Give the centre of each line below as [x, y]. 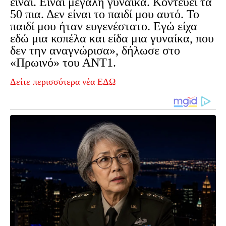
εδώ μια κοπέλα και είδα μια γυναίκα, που [112, 39]
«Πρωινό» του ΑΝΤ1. [63, 63]
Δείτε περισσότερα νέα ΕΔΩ [63, 82]
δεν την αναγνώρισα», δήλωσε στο [95, 51]
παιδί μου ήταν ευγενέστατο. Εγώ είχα [104, 26]
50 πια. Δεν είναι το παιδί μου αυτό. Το [105, 14]
